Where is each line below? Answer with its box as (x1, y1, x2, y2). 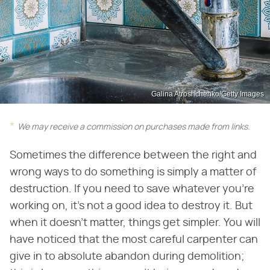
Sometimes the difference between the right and (10, 149, 257, 161)
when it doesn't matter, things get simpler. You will (10, 217, 260, 228)
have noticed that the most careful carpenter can (10, 234, 258, 245)
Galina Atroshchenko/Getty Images (151, 89, 264, 98)
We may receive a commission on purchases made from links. (17, 122, 250, 131)
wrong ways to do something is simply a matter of (10, 166, 256, 178)
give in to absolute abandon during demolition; (10, 251, 245, 262)
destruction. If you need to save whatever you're (10, 183, 254, 195)
